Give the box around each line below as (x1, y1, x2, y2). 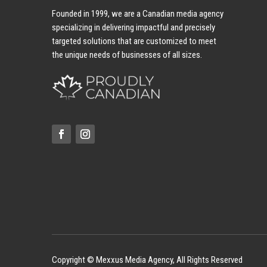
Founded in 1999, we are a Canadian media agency (52, 8, 223, 20)
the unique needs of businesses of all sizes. (52, 49, 202, 61)
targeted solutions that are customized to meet (52, 36, 216, 47)
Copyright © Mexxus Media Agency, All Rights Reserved (52, 254, 243, 265)
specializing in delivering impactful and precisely (52, 22, 215, 33)
